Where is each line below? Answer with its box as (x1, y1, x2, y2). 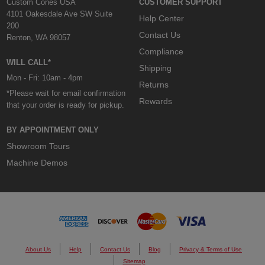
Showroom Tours (7, 141, 70, 151)
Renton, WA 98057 (7, 33, 71, 43)
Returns (138, 79, 169, 89)
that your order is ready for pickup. (7, 100, 125, 109)
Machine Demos (7, 157, 68, 167)
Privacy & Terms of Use (179, 245, 242, 253)
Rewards (138, 96, 172, 106)
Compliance (138, 46, 183, 56)
